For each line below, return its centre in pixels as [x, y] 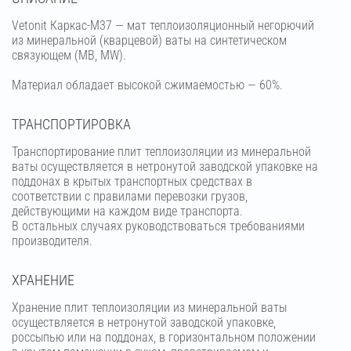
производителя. [52, 241]
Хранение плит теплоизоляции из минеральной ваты [149, 307]
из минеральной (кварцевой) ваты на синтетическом [149, 40]
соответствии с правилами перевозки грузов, [130, 196]
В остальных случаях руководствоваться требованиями [158, 226]
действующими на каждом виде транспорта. [127, 211]
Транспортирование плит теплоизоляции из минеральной [161, 151]
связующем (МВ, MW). [69, 55]
